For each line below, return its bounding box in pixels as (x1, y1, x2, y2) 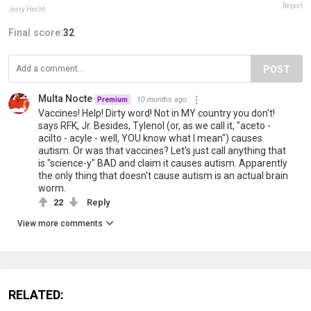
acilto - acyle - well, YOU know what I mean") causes (38, 133, 262, 144)
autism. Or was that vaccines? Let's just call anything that (38, 145, 286, 157)
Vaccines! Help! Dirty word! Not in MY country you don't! (38, 108, 275, 119)
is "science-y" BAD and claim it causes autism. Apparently (38, 158, 287, 169)
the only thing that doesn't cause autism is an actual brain (38, 170, 288, 182)
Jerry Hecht (8, 6, 45, 14)
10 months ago (137, 95, 187, 105)
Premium (97, 96, 128, 104)
